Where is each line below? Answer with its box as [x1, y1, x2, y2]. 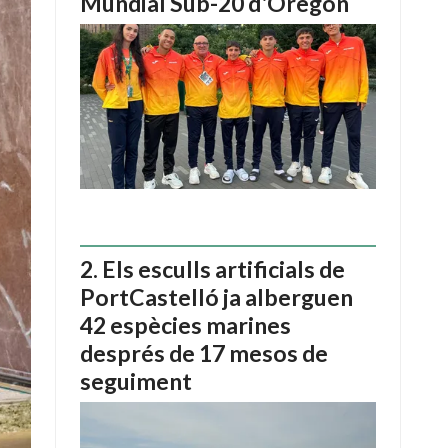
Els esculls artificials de [102, 255, 345, 284]
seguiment [80, 367, 192, 396]
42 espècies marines [80, 311, 291, 340]
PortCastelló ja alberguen [80, 283, 353, 312]
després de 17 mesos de [80, 339, 328, 368]
